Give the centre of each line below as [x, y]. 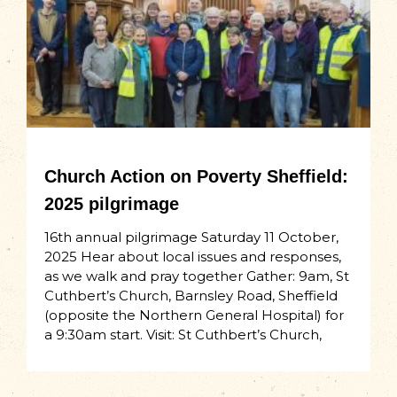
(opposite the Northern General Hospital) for [194, 315]
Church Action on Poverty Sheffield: [196, 177]
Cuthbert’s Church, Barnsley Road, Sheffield [191, 296]
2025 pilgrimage [112, 204]
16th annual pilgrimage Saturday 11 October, [191, 237]
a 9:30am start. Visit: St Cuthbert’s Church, [183, 335]
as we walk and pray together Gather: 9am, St [197, 276]
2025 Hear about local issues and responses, [193, 257]
